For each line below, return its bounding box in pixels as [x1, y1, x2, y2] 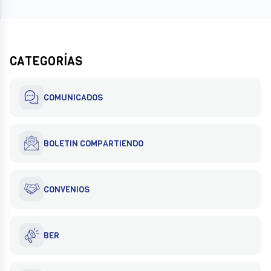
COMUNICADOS [44, 91, 103, 103]
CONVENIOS [44, 183, 90, 195]
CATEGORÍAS [10, 53, 82, 70]
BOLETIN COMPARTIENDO [44, 137, 143, 149]
